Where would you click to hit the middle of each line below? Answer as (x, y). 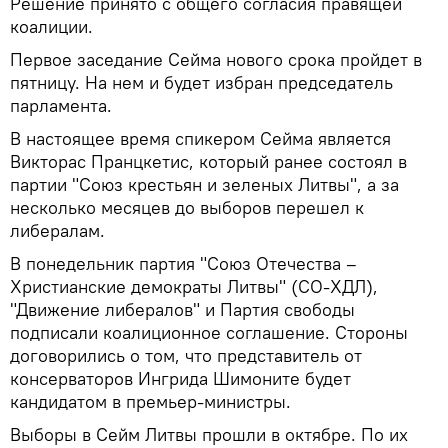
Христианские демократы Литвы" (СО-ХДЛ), (194, 286)
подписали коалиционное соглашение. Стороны (209, 332)
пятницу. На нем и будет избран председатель (201, 82)
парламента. (61, 105)
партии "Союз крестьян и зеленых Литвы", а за (204, 184)
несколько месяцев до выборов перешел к (187, 207)
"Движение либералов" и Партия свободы (182, 309)
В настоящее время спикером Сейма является (200, 138)
